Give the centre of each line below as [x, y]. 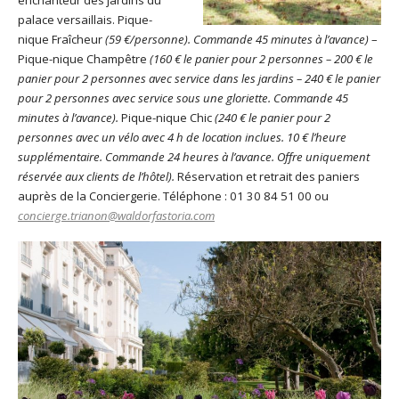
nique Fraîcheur [61, 39]
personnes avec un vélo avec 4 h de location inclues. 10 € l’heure [182, 137]
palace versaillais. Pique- [85, 19]
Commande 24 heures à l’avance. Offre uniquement [237, 156]
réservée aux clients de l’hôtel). [96, 176]
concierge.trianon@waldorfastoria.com [116, 215]
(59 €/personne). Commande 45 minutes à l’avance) [238, 39]
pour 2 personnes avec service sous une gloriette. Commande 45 [183, 98]
